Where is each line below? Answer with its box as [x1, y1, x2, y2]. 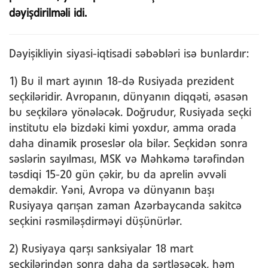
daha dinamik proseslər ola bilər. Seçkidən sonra [9, 139, 248, 150]
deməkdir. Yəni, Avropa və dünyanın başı [9, 185, 214, 197]
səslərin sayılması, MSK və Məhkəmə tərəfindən [9, 154, 245, 166]
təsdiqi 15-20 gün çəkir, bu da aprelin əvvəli [9, 170, 226, 181]
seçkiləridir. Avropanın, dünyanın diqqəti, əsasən [9, 92, 248, 103]
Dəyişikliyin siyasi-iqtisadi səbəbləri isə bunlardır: [9, 49, 249, 60]
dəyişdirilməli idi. [9, 8, 87, 19]
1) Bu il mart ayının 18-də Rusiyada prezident [9, 77, 234, 88]
